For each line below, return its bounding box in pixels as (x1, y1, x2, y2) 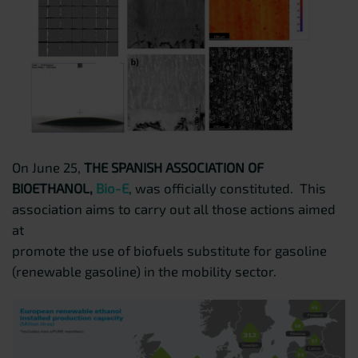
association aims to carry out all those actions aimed (12, 201, 336, 217)
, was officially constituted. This (129, 180, 326, 197)
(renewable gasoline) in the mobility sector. (12, 263, 276, 280)
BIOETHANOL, (12, 180, 96, 197)
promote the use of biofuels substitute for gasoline (12, 242, 327, 259)
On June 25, (12, 159, 84, 176)
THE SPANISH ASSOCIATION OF (84, 159, 264, 176)
